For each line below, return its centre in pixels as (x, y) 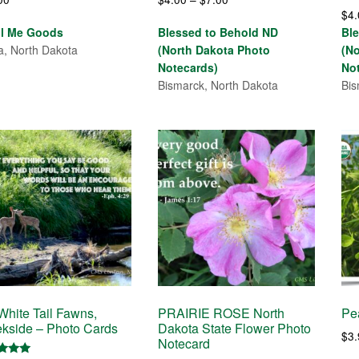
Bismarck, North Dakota (218, 85)
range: (244, 16)
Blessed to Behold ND (218, 32)
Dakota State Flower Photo (235, 328)
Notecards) (188, 67)
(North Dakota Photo (214, 49)
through (248, 51)
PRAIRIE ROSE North (222, 313)
